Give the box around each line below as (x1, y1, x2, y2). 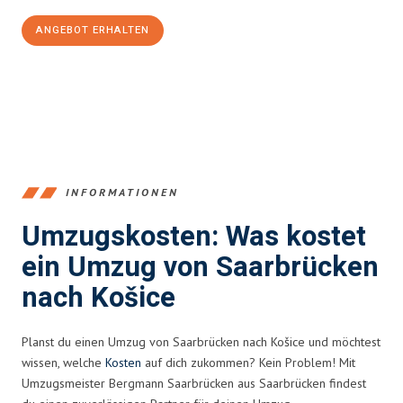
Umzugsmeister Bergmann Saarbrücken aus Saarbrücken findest (22, 374, 366, 391)
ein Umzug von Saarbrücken (22, 246, 379, 288)
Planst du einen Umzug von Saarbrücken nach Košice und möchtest (22, 333, 381, 350)
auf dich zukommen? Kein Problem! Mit (141, 354, 355, 371)
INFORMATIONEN (66, 185, 179, 200)
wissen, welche (22, 354, 105, 371)
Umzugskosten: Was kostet (22, 216, 366, 257)
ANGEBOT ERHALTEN (36, 22, 149, 38)
